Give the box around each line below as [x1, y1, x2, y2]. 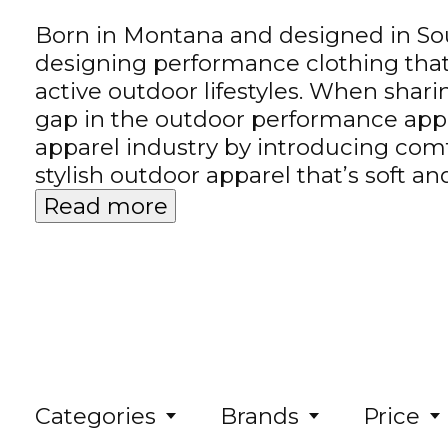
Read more [43, 192, 168, 221]
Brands [220, 402, 299, 431]
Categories [35, 402, 156, 431]
